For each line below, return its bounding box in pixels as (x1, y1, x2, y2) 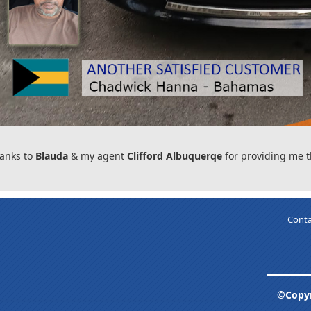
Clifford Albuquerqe (126, 149, 222, 162)
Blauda (35, 149, 68, 162)
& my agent (67, 149, 127, 162)
